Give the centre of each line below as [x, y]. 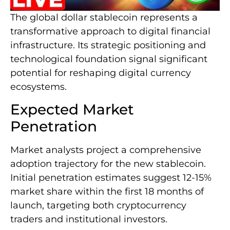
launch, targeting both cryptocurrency [98, 206]
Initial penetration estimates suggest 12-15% [111, 178]
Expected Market [72, 110]
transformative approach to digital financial [110, 31]
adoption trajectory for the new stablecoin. [108, 164]
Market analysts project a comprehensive [106, 150]
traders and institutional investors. [89, 219]
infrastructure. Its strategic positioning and [108, 45]
